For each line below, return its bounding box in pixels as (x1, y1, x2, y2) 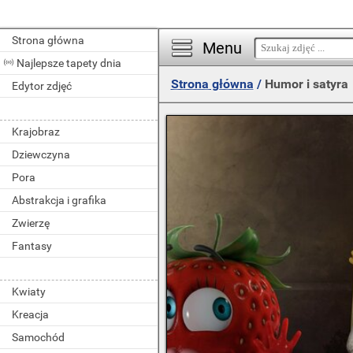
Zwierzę (12, 217, 50, 229)
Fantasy (12, 240, 52, 252)
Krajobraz (12, 125, 60, 138)
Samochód (12, 331, 65, 344)
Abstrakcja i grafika (12, 194, 106, 206)
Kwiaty (12, 285, 46, 298)
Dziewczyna (12, 148, 70, 161)
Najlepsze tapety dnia (17, 57, 121, 69)
